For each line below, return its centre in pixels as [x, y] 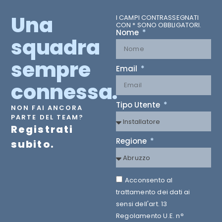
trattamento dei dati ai [153, 192]
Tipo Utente [139, 105]
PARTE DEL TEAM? [48, 117]
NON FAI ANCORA [47, 108]
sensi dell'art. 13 [142, 204]
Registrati [42, 130]
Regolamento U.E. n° [150, 216]
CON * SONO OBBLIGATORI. [159, 25]
